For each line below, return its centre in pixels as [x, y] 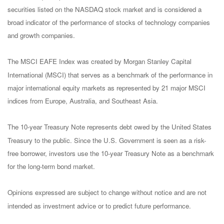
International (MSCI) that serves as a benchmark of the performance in [110, 74]
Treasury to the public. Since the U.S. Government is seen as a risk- [107, 140]
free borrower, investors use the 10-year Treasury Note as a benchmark [111, 153]
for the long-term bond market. [51, 166]
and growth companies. [41, 35]
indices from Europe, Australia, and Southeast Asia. [83, 101]
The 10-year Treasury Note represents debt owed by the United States [109, 127]
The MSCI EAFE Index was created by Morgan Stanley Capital [99, 61]
